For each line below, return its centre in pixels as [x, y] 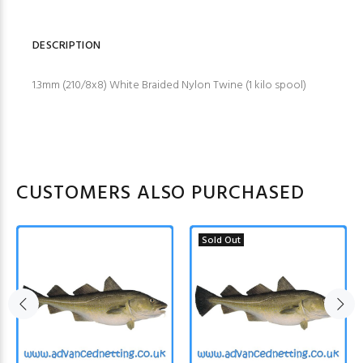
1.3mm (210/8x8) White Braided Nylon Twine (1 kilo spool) [169, 86]
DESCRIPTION [67, 46]
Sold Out [221, 241]
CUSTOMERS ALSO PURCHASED [161, 194]
